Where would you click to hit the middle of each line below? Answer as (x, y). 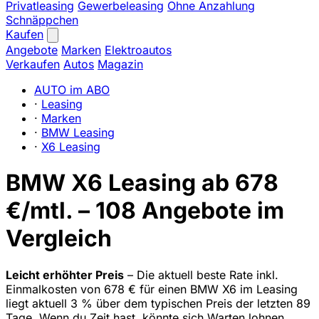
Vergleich (59, 239)
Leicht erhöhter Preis (65, 274)
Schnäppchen (42, 20)
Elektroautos (138, 50)
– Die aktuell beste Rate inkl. (201, 274)
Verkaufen (33, 64)
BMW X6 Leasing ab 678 (142, 183)
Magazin (120, 64)
